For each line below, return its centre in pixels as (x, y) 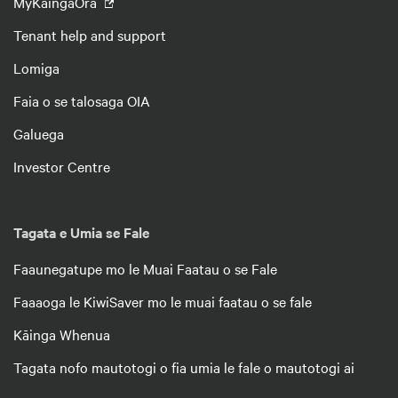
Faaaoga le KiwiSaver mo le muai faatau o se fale (163, 301)
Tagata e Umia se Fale (81, 231)
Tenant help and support (90, 34)
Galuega (39, 133)
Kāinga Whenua (62, 334)
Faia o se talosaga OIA (82, 100)
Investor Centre (62, 166)
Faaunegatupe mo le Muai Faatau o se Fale (145, 268)
